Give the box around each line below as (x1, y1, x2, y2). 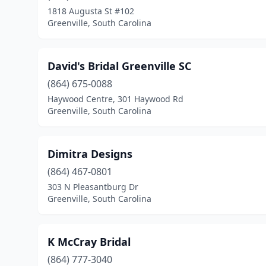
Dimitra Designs (47, 147, 132, 161)
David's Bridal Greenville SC (47, 59, 191, 73)
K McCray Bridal (47, 235, 131, 249)
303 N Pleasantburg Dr (47, 181, 138, 192)
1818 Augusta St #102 (47, 5, 134, 17)
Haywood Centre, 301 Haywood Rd (47, 93, 183, 104)
